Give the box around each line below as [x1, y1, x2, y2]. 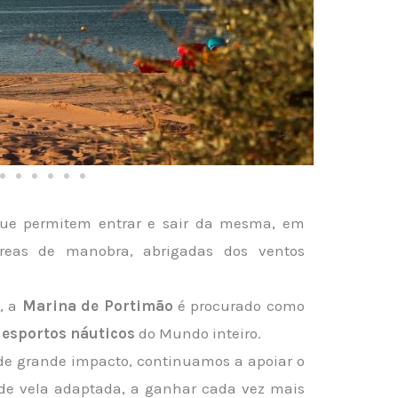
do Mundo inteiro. [135, 324, 262, 342]
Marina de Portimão [21, 297, 173, 314]
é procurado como [172, 297, 305, 314]
